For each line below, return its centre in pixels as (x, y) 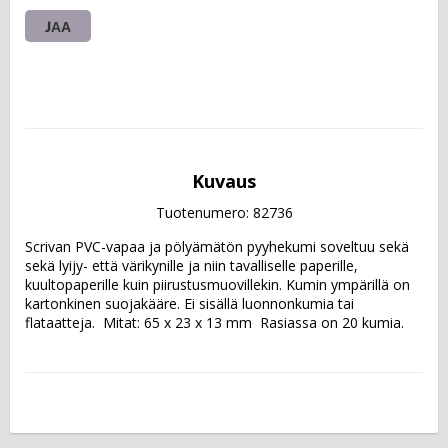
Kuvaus (224, 180)
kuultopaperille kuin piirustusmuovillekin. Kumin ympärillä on (217, 284)
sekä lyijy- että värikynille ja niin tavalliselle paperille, (191, 265)
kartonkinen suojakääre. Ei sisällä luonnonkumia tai (189, 303)
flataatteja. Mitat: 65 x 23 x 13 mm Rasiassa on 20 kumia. (214, 322)
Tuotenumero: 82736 (224, 212)
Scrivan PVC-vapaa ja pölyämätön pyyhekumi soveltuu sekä (217, 246)
